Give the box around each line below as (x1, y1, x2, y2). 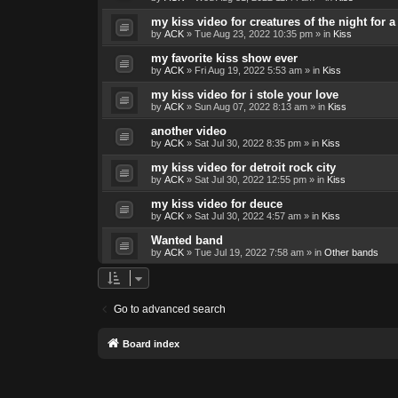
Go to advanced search (113, 303, 226, 316)
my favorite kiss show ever (150, 52, 298, 66)
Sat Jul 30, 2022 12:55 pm (194, 174, 306, 186)
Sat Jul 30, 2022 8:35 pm (194, 138, 301, 149)
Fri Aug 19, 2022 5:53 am (194, 65, 302, 76)
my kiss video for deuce (150, 197, 283, 211)
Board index (122, 338, 179, 350)
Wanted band (150, 234, 223, 248)
